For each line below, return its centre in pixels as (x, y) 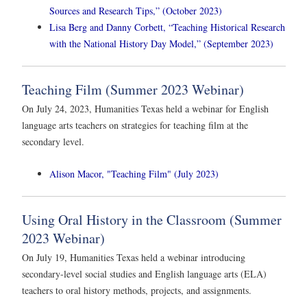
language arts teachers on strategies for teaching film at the (135, 125)
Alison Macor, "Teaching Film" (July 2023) (134, 173)
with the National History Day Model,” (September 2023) (161, 43)
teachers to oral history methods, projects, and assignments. (137, 290)
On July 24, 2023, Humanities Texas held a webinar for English (145, 108)
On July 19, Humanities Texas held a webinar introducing (134, 257)
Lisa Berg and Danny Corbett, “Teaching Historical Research (167, 27)
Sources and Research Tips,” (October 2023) (136, 10)
